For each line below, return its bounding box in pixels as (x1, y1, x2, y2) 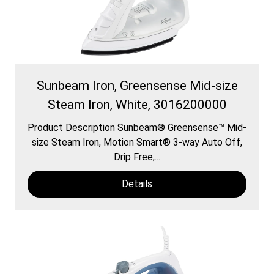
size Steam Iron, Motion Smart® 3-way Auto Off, (32, 136, 242, 148)
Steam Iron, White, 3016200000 (47, 97, 227, 112)
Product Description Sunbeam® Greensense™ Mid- (28, 121, 246, 133)
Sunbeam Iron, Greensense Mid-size (36, 78, 238, 93)
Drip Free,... (114, 150, 160, 163)
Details (122, 177, 152, 190)
